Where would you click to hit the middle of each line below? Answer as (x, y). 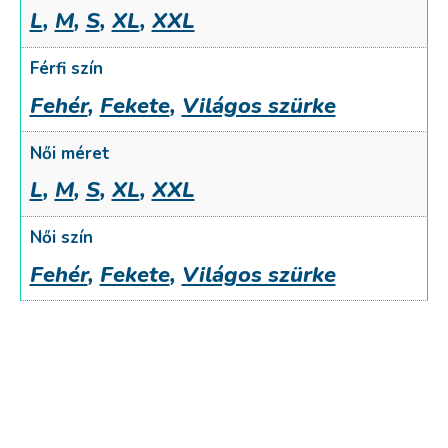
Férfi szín (66, 68)
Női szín (61, 237)
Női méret (69, 153)
